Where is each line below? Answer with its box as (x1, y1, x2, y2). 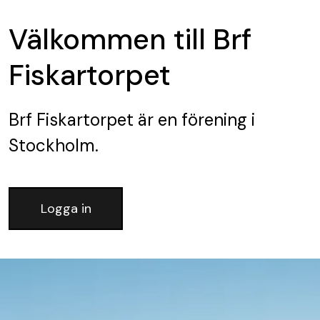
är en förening (134, 109, 247, 131)
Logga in (40, 200, 91, 217)
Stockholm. (9, 134, 99, 156)
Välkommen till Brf (9, 21, 251, 58)
